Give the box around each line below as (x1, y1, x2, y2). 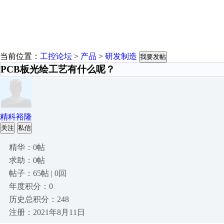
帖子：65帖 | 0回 (9, 169, 66, 177)
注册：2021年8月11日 (9, 208, 85, 216)
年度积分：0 (9, 182, 53, 190)
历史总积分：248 (9, 195, 69, 203)
